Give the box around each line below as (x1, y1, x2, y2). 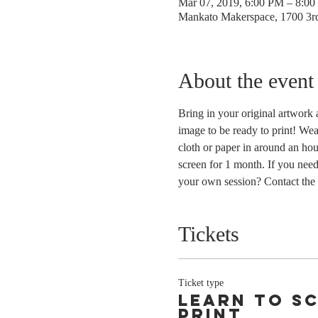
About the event (177, 68, 314, 92)
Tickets (177, 221, 239, 246)
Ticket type (177, 277, 224, 288)
